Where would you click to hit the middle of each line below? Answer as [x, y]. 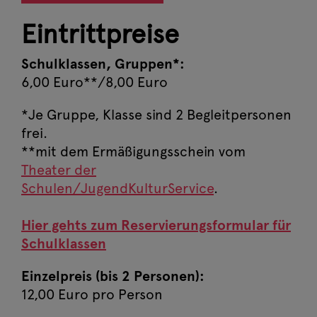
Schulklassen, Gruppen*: [103, 64]
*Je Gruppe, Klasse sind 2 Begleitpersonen [156, 115]
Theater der [59, 170]
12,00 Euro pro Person [92, 295]
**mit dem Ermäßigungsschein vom [133, 152]
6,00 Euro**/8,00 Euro [94, 82]
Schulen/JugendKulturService [117, 189]
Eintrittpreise [100, 34]
